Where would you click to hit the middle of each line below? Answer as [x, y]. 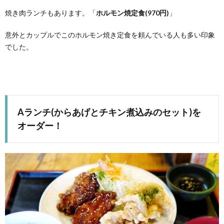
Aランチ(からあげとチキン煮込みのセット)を [109, 112]
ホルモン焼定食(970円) [132, 12]
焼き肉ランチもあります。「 [50, 12]
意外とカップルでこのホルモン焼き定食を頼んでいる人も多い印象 [110, 34]
